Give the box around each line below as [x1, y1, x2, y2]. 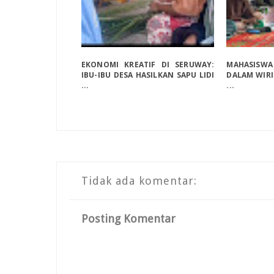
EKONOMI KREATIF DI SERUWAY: [81, 59, 215, 70]
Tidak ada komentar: [81, 174, 197, 188]
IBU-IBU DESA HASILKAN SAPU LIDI [81, 70, 215, 81]
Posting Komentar [81, 212, 176, 225]
